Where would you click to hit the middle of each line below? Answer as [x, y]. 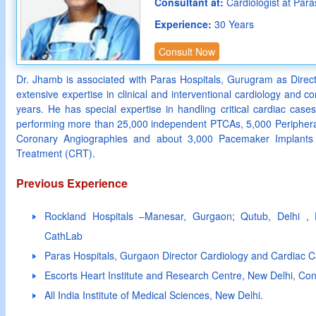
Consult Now [187, 51]
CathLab [63, 236]
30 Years [234, 24]
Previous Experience [72, 183]
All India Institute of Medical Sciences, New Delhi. [154, 295]
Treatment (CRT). [56, 153]
